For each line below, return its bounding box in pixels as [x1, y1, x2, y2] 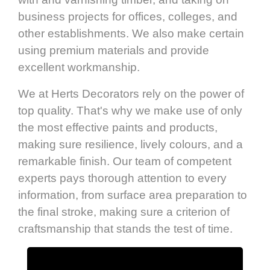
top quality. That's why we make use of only [18, 104, 242, 118]
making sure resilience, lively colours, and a [18, 138, 243, 151]
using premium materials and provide [18, 44, 209, 57]
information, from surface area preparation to [18, 189, 247, 202]
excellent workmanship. [18, 61, 140, 74]
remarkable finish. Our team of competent [18, 155, 231, 168]
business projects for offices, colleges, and [18, 10, 237, 24]
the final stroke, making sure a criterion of [18, 206, 230, 219]
